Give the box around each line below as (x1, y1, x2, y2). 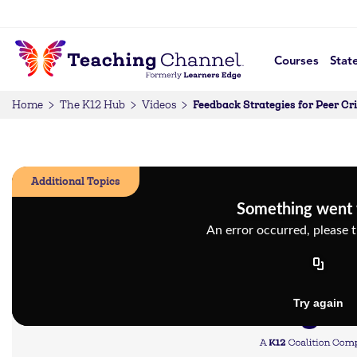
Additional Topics (31, 175, 120, 188)
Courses (274, 53, 319, 68)
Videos (142, 99, 176, 111)
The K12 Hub (60, 99, 125, 111)
